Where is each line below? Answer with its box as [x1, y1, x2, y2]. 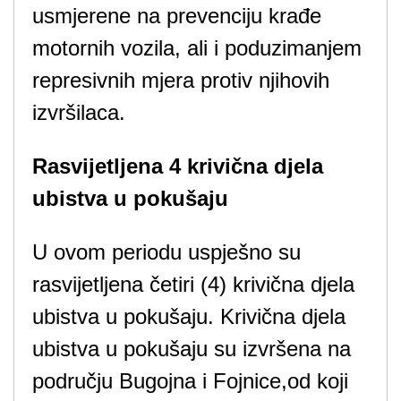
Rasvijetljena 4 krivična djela [32, 154, 323, 178]
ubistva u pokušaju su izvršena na [32, 337, 351, 361]
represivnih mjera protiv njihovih [32, 68, 329, 92]
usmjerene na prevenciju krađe [32, 4, 321, 28]
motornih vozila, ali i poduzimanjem [32, 36, 362, 60]
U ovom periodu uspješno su [32, 240, 301, 264]
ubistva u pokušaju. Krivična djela [32, 304, 346, 328]
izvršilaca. [32, 100, 125, 124]
